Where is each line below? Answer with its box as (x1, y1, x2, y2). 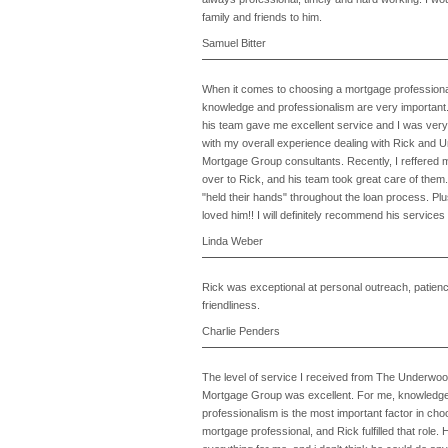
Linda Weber (202, 235, 263, 247)
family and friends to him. (202, 11, 322, 23)
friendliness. (202, 299, 260, 311)
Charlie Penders (202, 325, 280, 337)
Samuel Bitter (202, 37, 266, 49)
